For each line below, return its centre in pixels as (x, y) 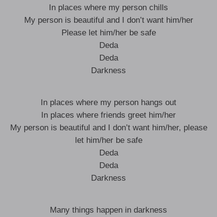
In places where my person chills (108, 8)
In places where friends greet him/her (108, 115)
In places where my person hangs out (108, 102)
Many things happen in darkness (108, 210)
